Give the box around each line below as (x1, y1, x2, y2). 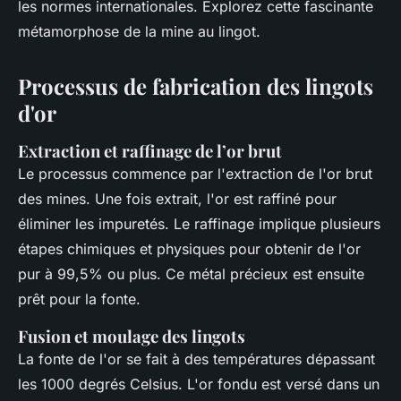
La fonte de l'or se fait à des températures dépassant (18, 349, 375, 368)
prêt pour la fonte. (18, 289, 141, 308)
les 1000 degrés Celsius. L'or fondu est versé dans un (18, 374, 380, 393)
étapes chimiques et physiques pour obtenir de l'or (18, 239, 361, 258)
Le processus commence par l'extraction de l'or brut (18, 164, 372, 183)
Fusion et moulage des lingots (18, 324, 245, 347)
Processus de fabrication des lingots (18, 71, 373, 100)
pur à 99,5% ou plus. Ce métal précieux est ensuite (18, 264, 364, 283)
